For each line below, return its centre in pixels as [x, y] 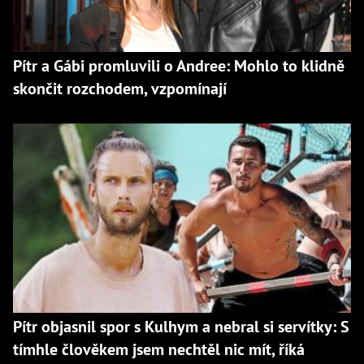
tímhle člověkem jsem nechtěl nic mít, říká [159, 350]
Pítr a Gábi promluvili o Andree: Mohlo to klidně [179, 65]
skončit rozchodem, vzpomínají [120, 88]
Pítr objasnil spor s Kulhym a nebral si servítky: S [181, 327]
